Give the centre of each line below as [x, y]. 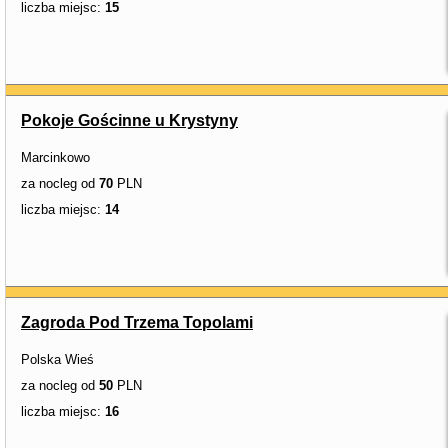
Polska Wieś [57, 359]
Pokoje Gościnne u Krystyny [129, 120]
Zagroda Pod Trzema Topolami [137, 322]
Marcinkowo [55, 157]
